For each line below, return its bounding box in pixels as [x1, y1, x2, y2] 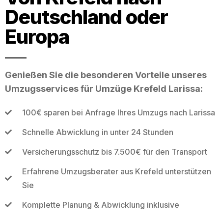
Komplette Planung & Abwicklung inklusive [22, 199, 179, 210]
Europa [5, 24, 69, 49]
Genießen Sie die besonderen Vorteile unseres [5, 69, 207, 80]
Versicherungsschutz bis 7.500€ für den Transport [22, 146, 207, 157]
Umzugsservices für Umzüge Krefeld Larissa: [5, 83, 203, 94]
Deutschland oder [5, 4, 168, 29]
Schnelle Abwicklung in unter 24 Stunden [22, 127, 173, 137]
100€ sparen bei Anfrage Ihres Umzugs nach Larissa [22, 107, 215, 117]
